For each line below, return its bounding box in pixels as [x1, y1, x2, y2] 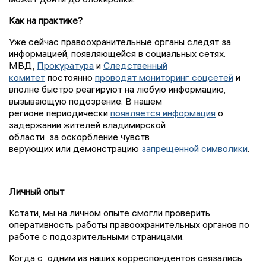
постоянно [45, 71, 95, 84]
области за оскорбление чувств [9, 131, 150, 143]
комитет [9, 71, 45, 84]
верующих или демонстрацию [9, 142, 141, 155]
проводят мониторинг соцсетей [95, 71, 233, 84]
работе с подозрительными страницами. [9, 230, 184, 243]
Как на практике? [9, 14, 83, 27]
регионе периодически [9, 107, 110, 119]
